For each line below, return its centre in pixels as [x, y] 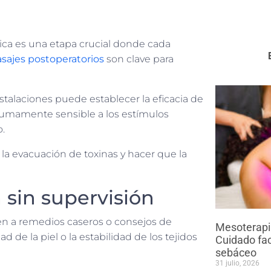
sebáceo [236, 252]
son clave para [139, 59]
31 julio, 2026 [237, 263]
